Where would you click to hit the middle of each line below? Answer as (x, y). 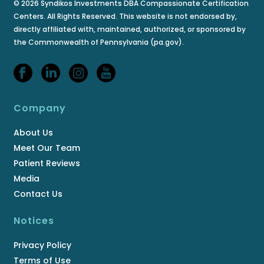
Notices (34, 220)
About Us (34, 132)
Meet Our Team (47, 148)
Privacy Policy (43, 245)
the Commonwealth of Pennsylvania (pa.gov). (99, 42)
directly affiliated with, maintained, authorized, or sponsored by (130, 29)
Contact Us (38, 194)
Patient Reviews (47, 163)
